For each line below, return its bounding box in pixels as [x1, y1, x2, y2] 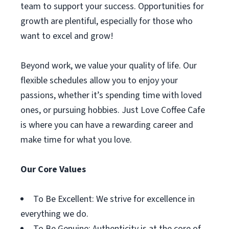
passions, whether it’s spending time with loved [20, 89, 202, 102]
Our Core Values [20, 163, 86, 176]
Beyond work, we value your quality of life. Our [20, 59, 197, 72]
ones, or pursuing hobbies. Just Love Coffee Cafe [20, 104, 205, 117]
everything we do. [20, 208, 88, 220]
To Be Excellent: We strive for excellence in [33, 193, 195, 205]
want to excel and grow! [20, 30, 113, 42]
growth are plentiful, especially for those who [20, 15, 193, 28]
